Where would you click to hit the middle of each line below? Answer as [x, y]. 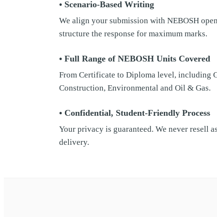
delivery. [74, 142]
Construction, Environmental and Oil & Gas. [135, 88]
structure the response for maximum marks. [133, 34]
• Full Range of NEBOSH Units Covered [135, 59]
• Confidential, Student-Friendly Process [135, 113]
